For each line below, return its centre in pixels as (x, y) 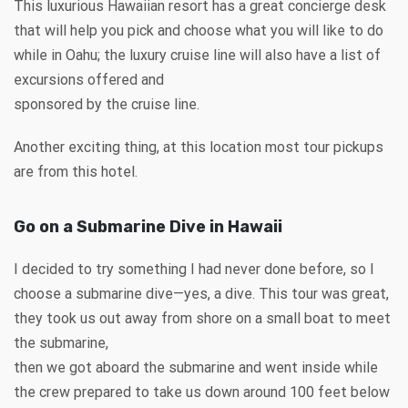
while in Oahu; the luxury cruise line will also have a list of (197, 55)
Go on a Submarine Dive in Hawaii (148, 226)
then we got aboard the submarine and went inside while (196, 367)
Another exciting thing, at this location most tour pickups (199, 147)
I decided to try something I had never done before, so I (194, 269)
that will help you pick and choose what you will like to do (199, 30)
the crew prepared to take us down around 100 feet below (202, 392)
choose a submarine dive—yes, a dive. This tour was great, (201, 293)
